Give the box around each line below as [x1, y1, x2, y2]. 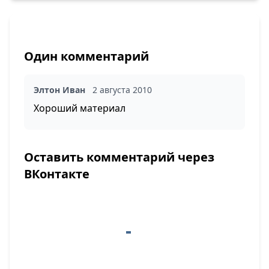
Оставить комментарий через [24, 149, 214, 165]
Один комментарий [24, 48, 149, 64]
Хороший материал [34, 101, 125, 115]
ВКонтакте [24, 166, 89, 182]
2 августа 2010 [92, 84, 152, 95]
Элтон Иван [34, 84, 85, 95]
